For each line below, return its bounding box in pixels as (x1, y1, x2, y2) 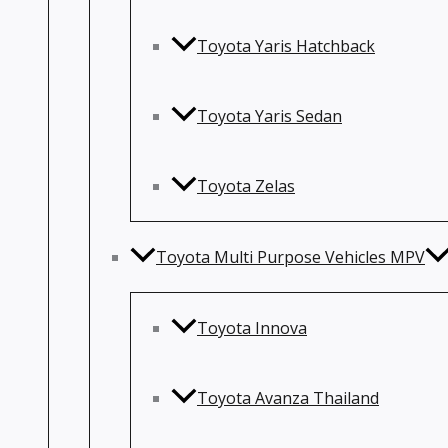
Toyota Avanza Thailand (197, 387, 379, 409)
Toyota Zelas (197, 175, 295, 197)
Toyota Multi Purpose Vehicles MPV (156, 246, 425, 268)
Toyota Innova (197, 317, 307, 339)
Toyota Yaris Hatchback (197, 35, 375, 57)
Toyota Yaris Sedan (197, 105, 342, 127)
